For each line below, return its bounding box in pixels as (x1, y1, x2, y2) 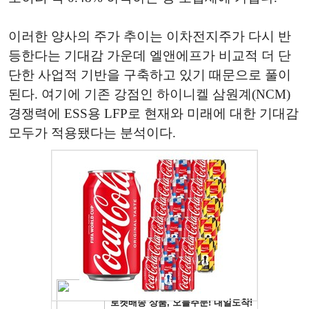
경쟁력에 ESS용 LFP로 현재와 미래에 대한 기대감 (8, 106, 299, 121)
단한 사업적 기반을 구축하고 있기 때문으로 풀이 (8, 68, 291, 83)
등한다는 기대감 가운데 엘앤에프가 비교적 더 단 (8, 48, 291, 63)
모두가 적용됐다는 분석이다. (8, 126, 176, 141)
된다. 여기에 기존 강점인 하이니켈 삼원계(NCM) (8, 87, 290, 102)
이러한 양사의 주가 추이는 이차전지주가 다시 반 (8, 29, 291, 44)
